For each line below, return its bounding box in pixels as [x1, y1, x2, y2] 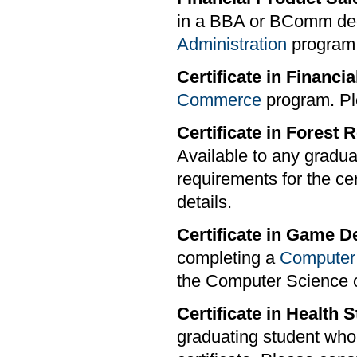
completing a [177, 249, 280, 269]
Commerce [177, 91, 261, 111]
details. [177, 193, 232, 213]
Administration [177, 35, 287, 55]
